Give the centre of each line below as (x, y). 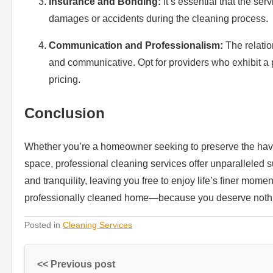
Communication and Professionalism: (136, 45)
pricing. (65, 79)
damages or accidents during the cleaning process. (158, 18)
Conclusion (65, 113)
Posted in (44, 225)
